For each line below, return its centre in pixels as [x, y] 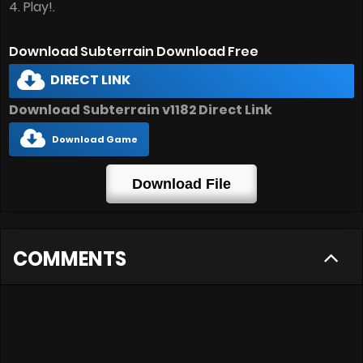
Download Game [95, 139]
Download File [181, 184]
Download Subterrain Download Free [134, 51]
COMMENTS [70, 258]
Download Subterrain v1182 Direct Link [141, 109]
